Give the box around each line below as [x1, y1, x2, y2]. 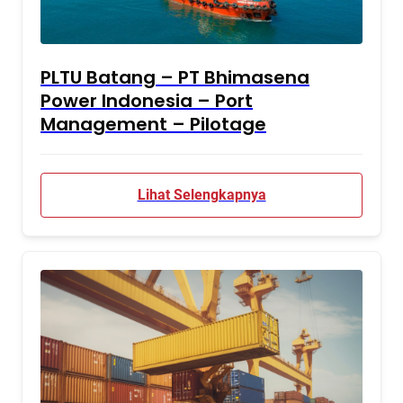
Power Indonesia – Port [40, 88, 253, 113]
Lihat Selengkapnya [137, 186, 266, 203]
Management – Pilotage [40, 112, 266, 137]
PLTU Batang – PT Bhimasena [40, 65, 309, 90]
